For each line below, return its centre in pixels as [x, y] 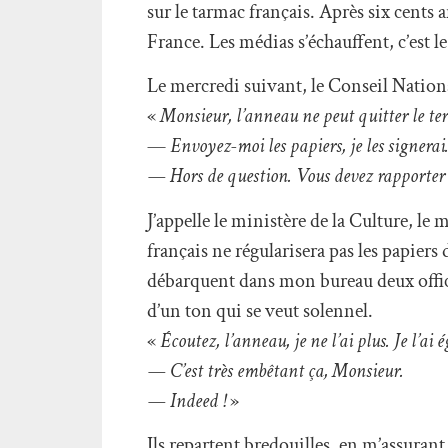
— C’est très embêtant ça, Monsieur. [275, 370]
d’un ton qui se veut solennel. [260, 310]
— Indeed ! [186, 400]
